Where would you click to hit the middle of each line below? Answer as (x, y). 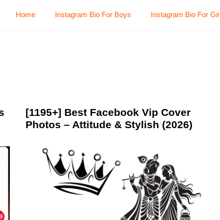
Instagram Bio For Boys (93, 14)
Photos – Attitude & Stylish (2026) (109, 124)
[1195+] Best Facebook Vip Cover (108, 112)
